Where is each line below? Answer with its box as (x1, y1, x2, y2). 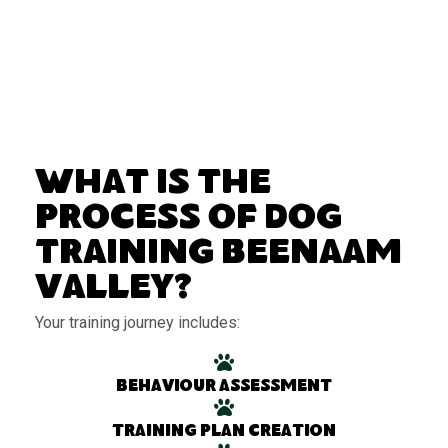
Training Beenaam (35, 236, 402, 276)
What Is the (35, 166, 271, 206)
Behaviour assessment (116, 379, 332, 397)
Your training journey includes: (35, 313, 240, 333)
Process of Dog (35, 201, 342, 241)
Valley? (35, 271, 192, 311)
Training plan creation (112, 424, 336, 442)
